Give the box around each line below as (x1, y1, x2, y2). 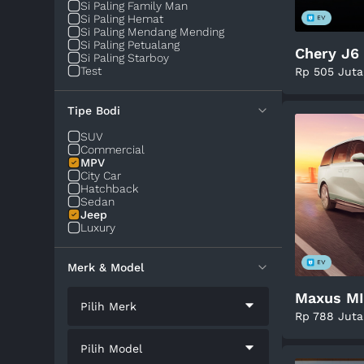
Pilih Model (80, 342, 143, 355)
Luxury (80, 221, 116, 234)
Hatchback (80, 182, 139, 195)
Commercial (80, 143, 145, 156)
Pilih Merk (80, 300, 137, 313)
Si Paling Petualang (80, 38, 180, 51)
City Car (80, 169, 122, 182)
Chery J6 (295, 45, 360, 62)
